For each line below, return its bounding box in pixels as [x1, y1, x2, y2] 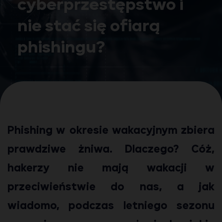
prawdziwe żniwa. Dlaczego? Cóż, [7, 145, 215, 155]
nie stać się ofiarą [17, 19, 160, 34]
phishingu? [17, 40, 105, 55]
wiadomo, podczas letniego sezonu [7, 201, 215, 211]
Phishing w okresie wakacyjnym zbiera [7, 126, 215, 136]
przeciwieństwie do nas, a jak [7, 182, 215, 192]
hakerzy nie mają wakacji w [7, 164, 215, 173]
